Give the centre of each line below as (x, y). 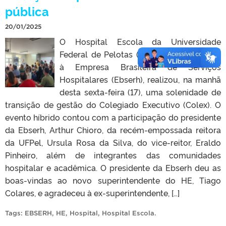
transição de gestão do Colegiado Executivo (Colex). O (113, 104)
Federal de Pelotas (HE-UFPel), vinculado (140, 54)
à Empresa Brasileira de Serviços (140, 66)
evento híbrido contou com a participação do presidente (113, 117)
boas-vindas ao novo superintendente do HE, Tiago (113, 180)
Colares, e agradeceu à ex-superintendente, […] (92, 192)
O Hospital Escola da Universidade (140, 41)
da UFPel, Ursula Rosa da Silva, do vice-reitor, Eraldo (113, 142)
